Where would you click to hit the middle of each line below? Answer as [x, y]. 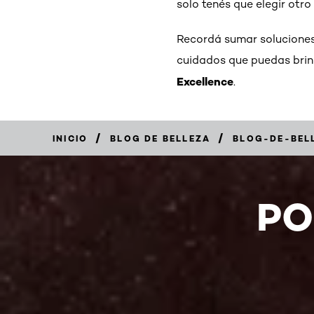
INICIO [70, 139]
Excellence [205, 81]
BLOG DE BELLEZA [161, 139]
